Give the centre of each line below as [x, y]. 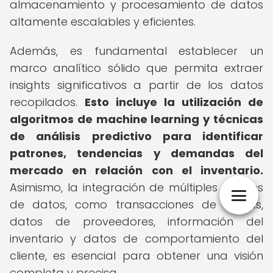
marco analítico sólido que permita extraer [136, 68]
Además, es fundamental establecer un [136, 51]
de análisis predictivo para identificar [136, 136]
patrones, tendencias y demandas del [136, 153]
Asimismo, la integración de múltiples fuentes [136, 187]
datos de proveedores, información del [136, 222]
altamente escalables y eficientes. [103, 22]
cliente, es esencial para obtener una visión [136, 256]
